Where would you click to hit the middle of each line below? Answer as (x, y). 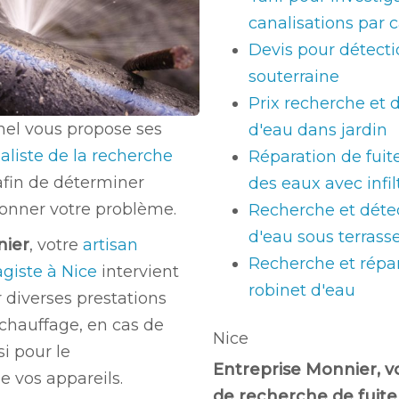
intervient (138, 271)
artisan (110, 244)
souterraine (294, 77)
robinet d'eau (302, 290)
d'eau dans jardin (318, 130)
